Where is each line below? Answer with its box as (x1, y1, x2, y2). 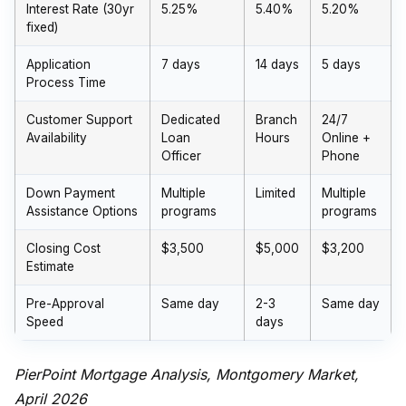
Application (26, 57, 91, 72)
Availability (26, 130, 87, 145)
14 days (256, 57, 299, 72)
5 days (322, 57, 361, 72)
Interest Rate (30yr (26, 2, 134, 16)
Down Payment (26, 186, 115, 200)
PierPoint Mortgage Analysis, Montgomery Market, (14, 365, 359, 383)
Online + (322, 130, 371, 145)
